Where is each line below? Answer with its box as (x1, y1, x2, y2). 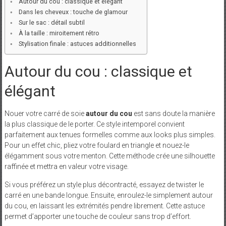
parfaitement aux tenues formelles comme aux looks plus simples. (4, 130, 215, 139)
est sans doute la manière (132, 109, 215, 118)
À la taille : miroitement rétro (19, 29, 100, 37)
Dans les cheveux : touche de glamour (19, 8, 128, 16)
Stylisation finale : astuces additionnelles (19, 39, 137, 47)
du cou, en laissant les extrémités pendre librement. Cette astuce (4, 201, 205, 210)
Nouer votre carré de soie (4, 109, 86, 118)
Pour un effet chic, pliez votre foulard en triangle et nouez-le (4, 141, 189, 149)
